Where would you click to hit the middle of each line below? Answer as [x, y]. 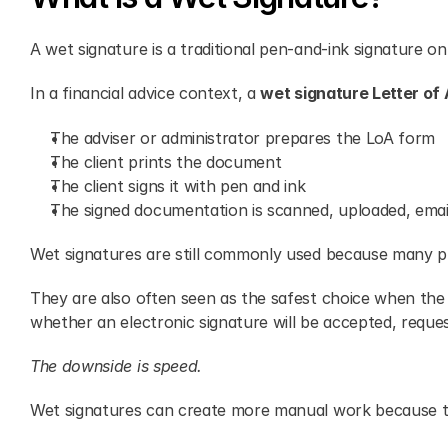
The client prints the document [166, 162]
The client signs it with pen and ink [178, 186]
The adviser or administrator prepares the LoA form [242, 138]
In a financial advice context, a [145, 93]
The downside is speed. [116, 366]
